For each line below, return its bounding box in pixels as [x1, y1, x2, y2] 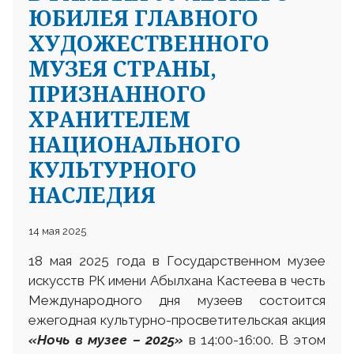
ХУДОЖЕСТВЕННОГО [28, 28, 269, 58]
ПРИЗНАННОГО [28, 79, 206, 109]
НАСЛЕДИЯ [28, 180, 156, 210]
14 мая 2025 [28, 225, 86, 238]
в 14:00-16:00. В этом [183, 332, 326, 348]
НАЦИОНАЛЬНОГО [28, 130, 241, 160]
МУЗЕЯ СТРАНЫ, [28, 54, 217, 84]
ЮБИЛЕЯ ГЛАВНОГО [28, 3, 258, 33]
